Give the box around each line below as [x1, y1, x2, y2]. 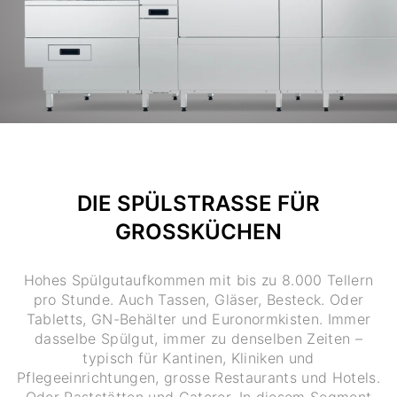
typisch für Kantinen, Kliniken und [82, 348, 315, 367]
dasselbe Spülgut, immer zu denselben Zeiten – [34, 329, 363, 347]
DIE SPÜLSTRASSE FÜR [77, 191, 320, 217]
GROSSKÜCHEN [115, 219, 282, 245]
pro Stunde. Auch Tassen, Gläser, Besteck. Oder [33, 290, 364, 308]
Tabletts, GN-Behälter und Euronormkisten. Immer [26, 309, 371, 328]
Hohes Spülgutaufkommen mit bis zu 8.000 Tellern [23, 270, 374, 289]
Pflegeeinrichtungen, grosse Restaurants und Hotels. [16, 368, 381, 386]
